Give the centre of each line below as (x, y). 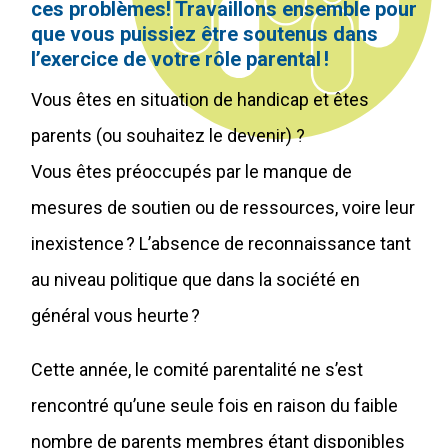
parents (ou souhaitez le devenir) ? (168, 135)
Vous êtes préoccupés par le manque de (191, 171)
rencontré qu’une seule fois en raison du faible (214, 405)
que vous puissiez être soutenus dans (204, 33)
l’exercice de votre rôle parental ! (180, 58)
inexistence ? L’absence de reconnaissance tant (221, 243)
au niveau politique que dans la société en (195, 279)
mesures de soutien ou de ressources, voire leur (223, 207)
